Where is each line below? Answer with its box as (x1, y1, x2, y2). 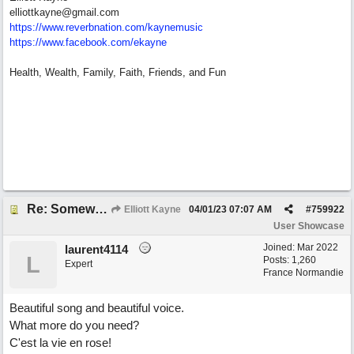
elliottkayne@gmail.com (9, 6, 119, 18)
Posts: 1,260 (263, 254, 316, 265)
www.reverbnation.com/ (42, 21, 148, 33)
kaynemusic (148, 21, 203, 33)
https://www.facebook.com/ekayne (9, 36, 167, 48)
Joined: (263, 242, 297, 253)
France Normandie (263, 267, 344, 278)
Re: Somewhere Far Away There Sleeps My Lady (95, 202, 107, 216)
